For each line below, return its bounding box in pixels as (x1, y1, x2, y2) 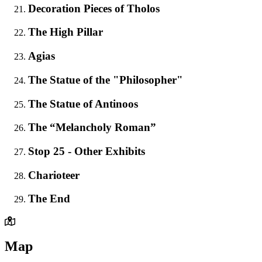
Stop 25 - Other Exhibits (28, 145, 145, 157)
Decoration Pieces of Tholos (28, 2, 160, 15)
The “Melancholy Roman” (28, 121, 156, 134)
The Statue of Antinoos (28, 97, 138, 110)
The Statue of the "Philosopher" (28, 73, 183, 86)
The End (28, 192, 70, 205)
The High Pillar (28, 26, 103, 39)
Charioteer (28, 168, 80, 181)
